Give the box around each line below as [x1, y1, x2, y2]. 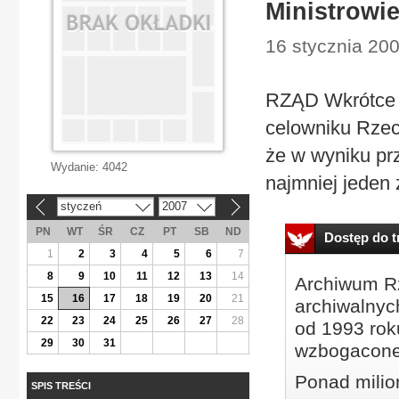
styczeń [60, 199, 102, 213]
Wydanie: [51, 160, 102, 174]
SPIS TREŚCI [31, 379, 91, 391]
